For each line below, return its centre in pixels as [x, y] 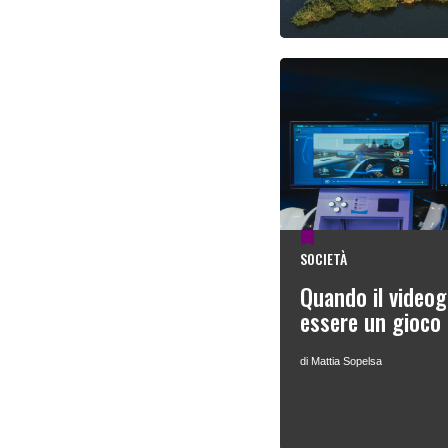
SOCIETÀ [323, 259]
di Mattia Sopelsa [341, 361]
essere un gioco [370, 322]
